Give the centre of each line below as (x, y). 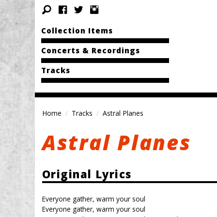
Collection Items (77, 31)
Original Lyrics (87, 174)
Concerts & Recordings (90, 50)
